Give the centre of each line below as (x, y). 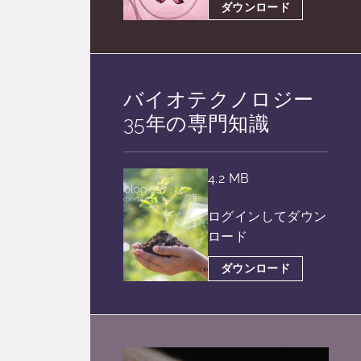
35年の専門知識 (197, 123)
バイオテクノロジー (219, 99)
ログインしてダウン (268, 216)
